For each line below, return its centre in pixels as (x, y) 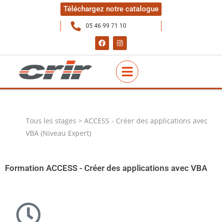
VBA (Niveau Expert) (59, 133)
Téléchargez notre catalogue (111, 9)
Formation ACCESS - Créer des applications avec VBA (106, 168)
